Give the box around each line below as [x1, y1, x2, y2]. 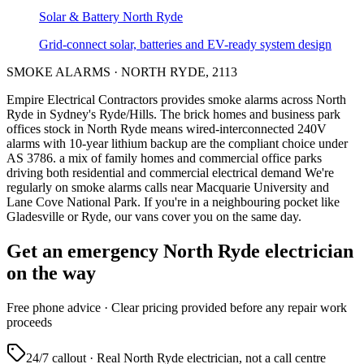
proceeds [6, 315, 52, 330]
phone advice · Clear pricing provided [29, 301, 230, 315]
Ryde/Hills [99, 107, 154, 122]
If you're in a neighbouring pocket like [141, 195, 340, 210]
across [278, 93, 313, 107]
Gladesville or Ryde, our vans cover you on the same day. [6, 210, 301, 224]
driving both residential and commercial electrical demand [6, 166, 301, 180]
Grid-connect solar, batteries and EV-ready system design [39, 37, 331, 52]
